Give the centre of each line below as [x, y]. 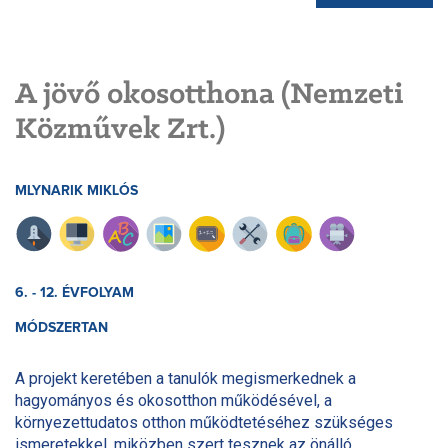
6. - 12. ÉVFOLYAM [74, 292]
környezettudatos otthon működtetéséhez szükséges [204, 422]
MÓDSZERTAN [61, 327]
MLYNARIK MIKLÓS [76, 190]
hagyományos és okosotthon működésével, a [173, 400]
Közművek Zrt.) [120, 129]
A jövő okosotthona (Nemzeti [209, 94]
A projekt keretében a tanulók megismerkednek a [185, 378]
